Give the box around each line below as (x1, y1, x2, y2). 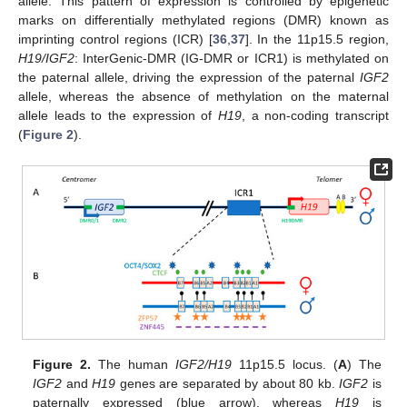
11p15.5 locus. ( (232, 357, 338, 372)
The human (91, 357, 176, 372)
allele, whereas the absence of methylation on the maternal (18, 89, 389, 104)
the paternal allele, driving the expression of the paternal (18, 70, 360, 85)
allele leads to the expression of (18, 108, 218, 124)
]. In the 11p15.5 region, (244, 32, 389, 47)
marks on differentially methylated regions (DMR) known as (18, 13, 389, 28)
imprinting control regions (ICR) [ (18, 32, 213, 47)
